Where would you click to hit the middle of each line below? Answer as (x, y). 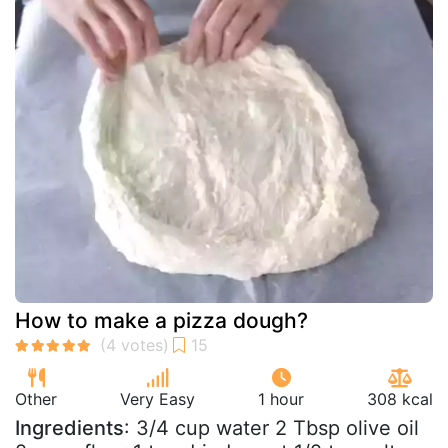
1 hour (281, 398)
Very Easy (157, 398)
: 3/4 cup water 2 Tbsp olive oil (271, 427)
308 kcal (400, 398)
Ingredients (69, 427)
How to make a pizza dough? (161, 320)
